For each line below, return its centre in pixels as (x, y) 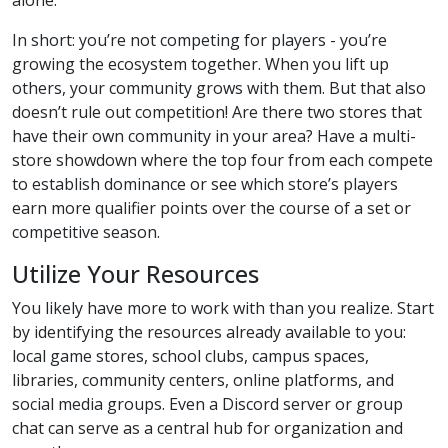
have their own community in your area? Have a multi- (214, 135)
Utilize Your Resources (135, 273)
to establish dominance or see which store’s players (205, 183)
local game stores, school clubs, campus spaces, (190, 355)
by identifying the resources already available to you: (209, 331)
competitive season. (86, 231)
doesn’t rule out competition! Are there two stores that (217, 111)
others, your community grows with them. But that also (219, 87)
